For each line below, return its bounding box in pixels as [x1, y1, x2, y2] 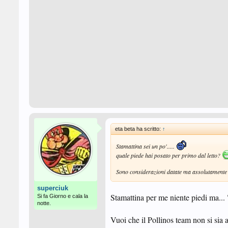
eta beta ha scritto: [115, 126, 162, 132]
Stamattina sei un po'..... [116, 142, 176, 150]
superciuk [37, 184, 68, 192]
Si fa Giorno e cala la [37, 193, 88, 199]
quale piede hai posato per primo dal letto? [116, 151, 222, 159]
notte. [37, 200, 51, 206]
